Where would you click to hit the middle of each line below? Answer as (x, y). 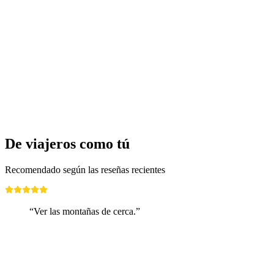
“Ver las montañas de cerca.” (85, 212)
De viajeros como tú (67, 144)
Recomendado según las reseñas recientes (85, 170)
